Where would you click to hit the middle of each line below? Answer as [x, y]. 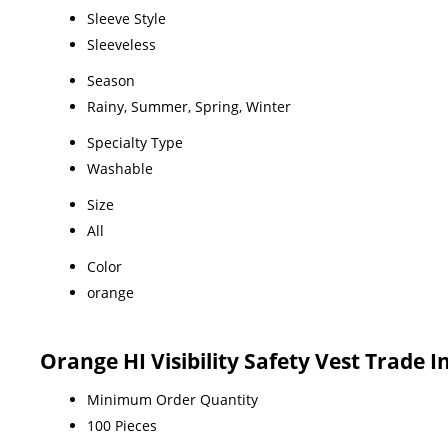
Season [111, 80]
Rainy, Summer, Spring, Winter [189, 106]
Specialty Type [135, 142]
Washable [120, 168]
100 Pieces [122, 425]
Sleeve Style [126, 18]
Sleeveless [121, 44]
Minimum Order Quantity [172, 399]
